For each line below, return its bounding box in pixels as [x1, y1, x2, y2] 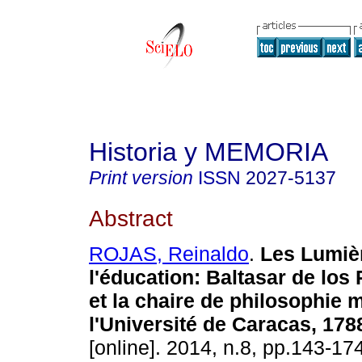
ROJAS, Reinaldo [89, 242, 249, 266]
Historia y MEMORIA [89, 137, 328, 166]
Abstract [89, 204, 173, 231]
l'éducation [89, 266, 194, 289]
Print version [89, 167, 193, 188]
